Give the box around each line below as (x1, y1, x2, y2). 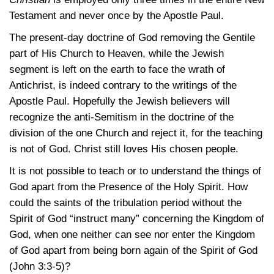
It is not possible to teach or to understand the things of (9, 165, 261, 177)
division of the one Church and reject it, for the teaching (9, 127, 262, 139)
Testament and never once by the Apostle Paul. (9, 10, 224, 21)
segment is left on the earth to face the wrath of (9, 64, 225, 75)
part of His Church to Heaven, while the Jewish (9, 48, 224, 59)
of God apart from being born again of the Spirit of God (9, 245, 257, 256)
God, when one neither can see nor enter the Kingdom (9, 229, 255, 240)
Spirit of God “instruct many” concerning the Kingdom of (9, 213, 264, 224)
